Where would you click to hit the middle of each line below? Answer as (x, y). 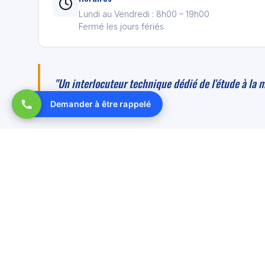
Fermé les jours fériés (121, 26)
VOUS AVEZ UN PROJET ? (116, 250)
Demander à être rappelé (101, 104)
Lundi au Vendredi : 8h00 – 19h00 (144, 14)
